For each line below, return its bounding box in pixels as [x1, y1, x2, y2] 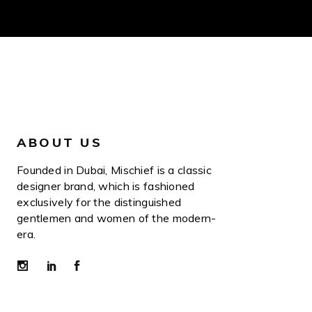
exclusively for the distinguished [17, 194, 182, 209]
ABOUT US [17, 134, 102, 150]
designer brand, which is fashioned [17, 178, 195, 193]
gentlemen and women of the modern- [17, 210, 217, 225]
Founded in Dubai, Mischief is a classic [17, 162, 212, 177]
